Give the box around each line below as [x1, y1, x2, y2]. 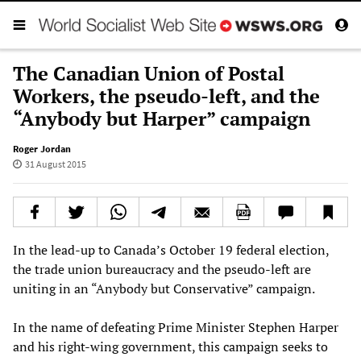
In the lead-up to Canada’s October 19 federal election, [13, 240, 329, 259]
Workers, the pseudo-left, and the [13, 82, 320, 109]
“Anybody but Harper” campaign [13, 105, 310, 131]
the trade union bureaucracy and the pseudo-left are [13, 259, 311, 278]
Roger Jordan [13, 142, 71, 155]
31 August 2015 [24, 157, 86, 170]
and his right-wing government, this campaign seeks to [13, 337, 328, 355]
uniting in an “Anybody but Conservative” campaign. [13, 279, 315, 297]
